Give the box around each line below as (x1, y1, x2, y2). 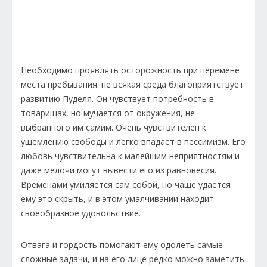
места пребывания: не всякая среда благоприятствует (21, 79, 244, 91)
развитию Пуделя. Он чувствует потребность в (21, 93, 214, 105)
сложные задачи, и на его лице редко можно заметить (21, 253, 244, 265)
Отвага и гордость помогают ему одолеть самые (21, 239, 223, 251)
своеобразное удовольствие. (21, 207, 143, 219)
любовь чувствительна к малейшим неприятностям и (21, 150, 240, 162)
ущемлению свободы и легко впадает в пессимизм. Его (21, 136, 246, 148)
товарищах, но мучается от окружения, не (21, 107, 195, 119)
